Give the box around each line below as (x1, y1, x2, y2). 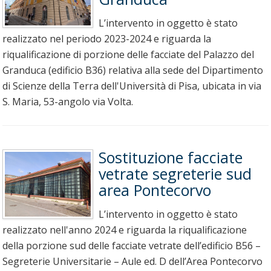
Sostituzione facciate (98, 147, 243, 168)
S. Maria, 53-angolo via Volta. (2, 95, 133, 109)
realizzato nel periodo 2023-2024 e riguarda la (2, 32, 211, 46)
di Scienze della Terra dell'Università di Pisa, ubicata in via (2, 79, 261, 93)
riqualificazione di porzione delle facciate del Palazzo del (2, 48, 254, 62)
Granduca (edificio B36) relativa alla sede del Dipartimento (2, 64, 263, 77)
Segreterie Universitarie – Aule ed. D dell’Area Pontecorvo (2, 255, 263, 269)
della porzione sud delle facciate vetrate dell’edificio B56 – (2, 239, 261, 253)
